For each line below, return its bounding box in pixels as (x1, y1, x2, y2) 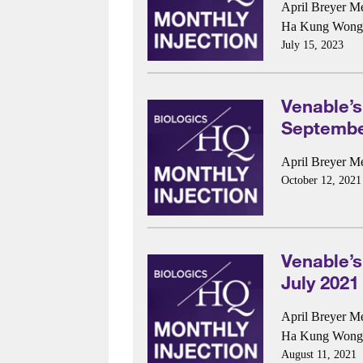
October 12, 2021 (280, 174, 361, 187)
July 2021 (280, 271, 359, 293)
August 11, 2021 (280, 348, 357, 361)
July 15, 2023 (280, 39, 344, 52)
